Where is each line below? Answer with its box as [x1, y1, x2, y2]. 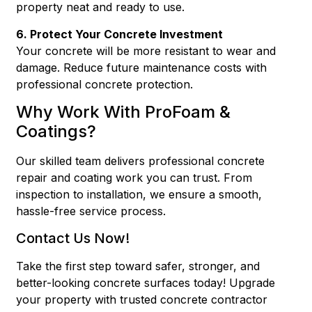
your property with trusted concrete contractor [16, 292, 268, 306]
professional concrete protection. [16, 77, 194, 91]
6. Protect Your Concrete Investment [16, 26, 224, 41]
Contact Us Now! [16, 229, 130, 247]
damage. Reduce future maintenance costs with [16, 60, 267, 75]
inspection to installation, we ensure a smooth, [16, 187, 263, 202]
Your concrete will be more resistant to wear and [16, 43, 276, 58]
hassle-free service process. [16, 204, 166, 219]
